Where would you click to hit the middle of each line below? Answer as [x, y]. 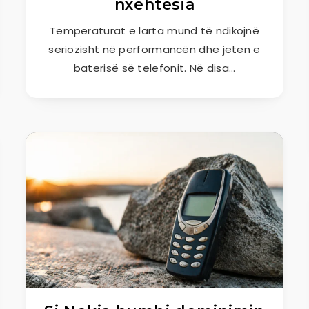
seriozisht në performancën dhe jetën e [154, 49]
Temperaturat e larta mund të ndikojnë [154, 31]
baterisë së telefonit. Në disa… [154, 68]
